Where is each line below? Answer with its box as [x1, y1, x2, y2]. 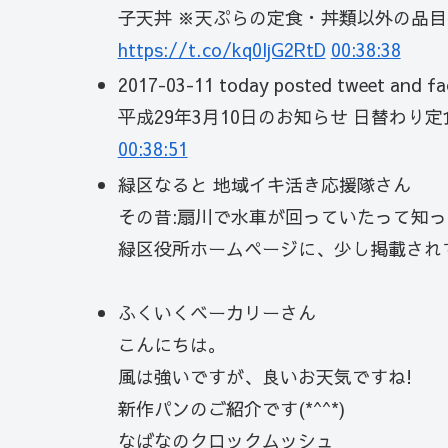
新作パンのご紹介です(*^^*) [117, 396, 345, 422]
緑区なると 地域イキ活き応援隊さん [117, 171, 411, 197]
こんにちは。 [117, 332, 226, 358]
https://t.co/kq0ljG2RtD [117, 36, 326, 62]
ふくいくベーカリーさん [117, 300, 316, 326]
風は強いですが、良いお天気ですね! [117, 364, 412, 390]
